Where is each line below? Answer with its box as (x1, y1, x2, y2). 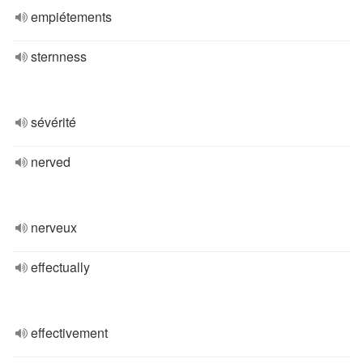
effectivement (31, 323, 108, 342)
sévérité (31, 113, 76, 131)
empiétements (31, 7, 112, 26)
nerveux (31, 218, 77, 237)
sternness (31, 47, 87, 66)
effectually (31, 258, 90, 276)
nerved (31, 152, 70, 171)
